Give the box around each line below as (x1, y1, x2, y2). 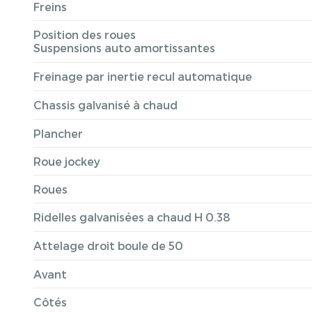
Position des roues (33, 28, 136, 41)
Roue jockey (33, 155, 100, 168)
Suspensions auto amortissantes (33, 41, 215, 54)
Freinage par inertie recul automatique (33, 70, 252, 83)
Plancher (33, 127, 83, 140)
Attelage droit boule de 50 (33, 239, 183, 252)
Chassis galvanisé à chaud (33, 98, 178, 111)
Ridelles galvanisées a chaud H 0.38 (33, 210, 231, 224)
